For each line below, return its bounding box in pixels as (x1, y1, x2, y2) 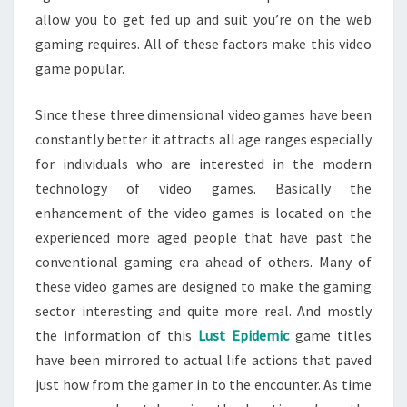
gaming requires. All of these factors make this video (35, 35, 372, 53)
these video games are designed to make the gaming (35, 277, 372, 295)
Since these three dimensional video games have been (35, 105, 372, 124)
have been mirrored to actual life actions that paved (35, 351, 372, 369)
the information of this (35, 326, 198, 344)
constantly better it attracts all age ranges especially (35, 130, 372, 148)
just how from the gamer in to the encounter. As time (35, 375, 372, 393)
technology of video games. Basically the (35, 179, 372, 197)
